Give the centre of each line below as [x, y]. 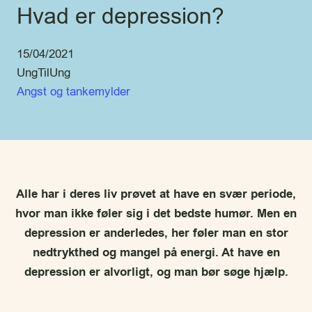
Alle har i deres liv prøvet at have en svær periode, [156, 194]
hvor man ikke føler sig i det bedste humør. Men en [156, 214]
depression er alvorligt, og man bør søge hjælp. [156, 272]
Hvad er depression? [120, 16]
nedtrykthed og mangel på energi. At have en [156, 253]
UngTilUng [44, 73]
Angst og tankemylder [73, 92]
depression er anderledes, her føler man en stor [156, 233]
